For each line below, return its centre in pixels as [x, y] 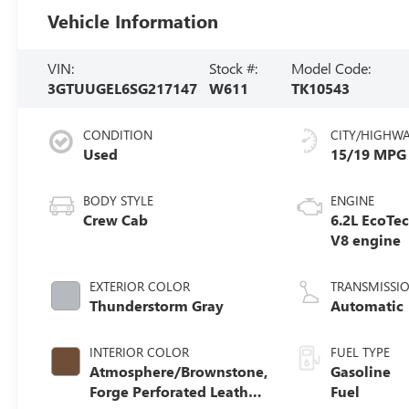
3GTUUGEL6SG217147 [123, 88]
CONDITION [118, 134]
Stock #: [234, 68]
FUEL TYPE [361, 351]
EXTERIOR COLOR [140, 286]
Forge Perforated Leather [176, 391]
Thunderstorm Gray [157, 305]
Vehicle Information [133, 20]
